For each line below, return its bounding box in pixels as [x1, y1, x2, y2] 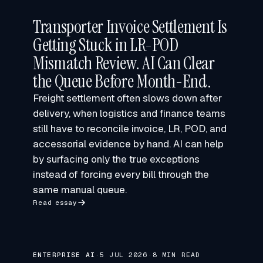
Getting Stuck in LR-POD [33, 33, 178, 56]
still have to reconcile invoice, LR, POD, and [33, 122, 227, 135]
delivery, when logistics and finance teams [33, 107, 225, 120]
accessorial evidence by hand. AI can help [33, 137, 224, 150]
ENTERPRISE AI [33, 250, 95, 259]
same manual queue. [33, 183, 127, 196]
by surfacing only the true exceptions [33, 153, 200, 166]
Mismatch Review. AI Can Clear [33, 52, 215, 75]
